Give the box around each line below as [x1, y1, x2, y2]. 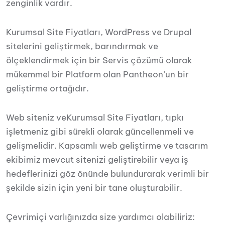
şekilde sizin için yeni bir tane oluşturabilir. [6, 182, 182, 193]
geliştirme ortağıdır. [6, 83, 89, 94]
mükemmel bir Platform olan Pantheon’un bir [6, 69, 189, 80]
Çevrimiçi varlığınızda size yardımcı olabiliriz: [6, 211, 195, 222]
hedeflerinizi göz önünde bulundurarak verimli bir [6, 168, 209, 179]
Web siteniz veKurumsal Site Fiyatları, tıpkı [6, 112, 184, 123]
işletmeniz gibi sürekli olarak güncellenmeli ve [6, 126, 194, 137]
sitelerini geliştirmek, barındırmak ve [6, 41, 158, 52]
